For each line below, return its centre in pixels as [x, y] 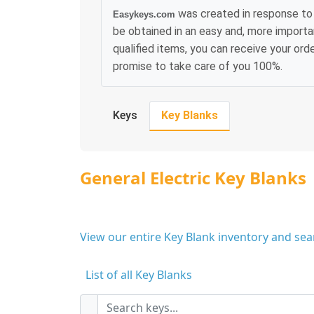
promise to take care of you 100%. [198, 67]
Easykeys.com [144, 15]
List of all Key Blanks [139, 275]
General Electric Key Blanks [193, 178]
